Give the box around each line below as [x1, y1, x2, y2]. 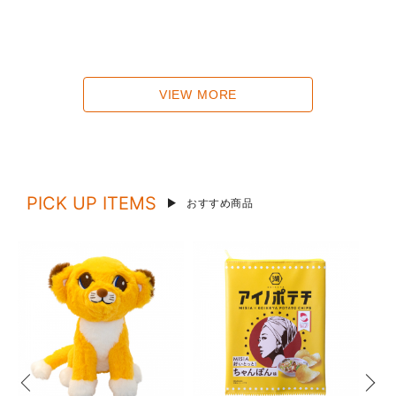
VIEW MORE [158, 88, 238, 103]
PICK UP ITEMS [27, 193, 156, 215]
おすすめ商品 [187, 196, 254, 210]
